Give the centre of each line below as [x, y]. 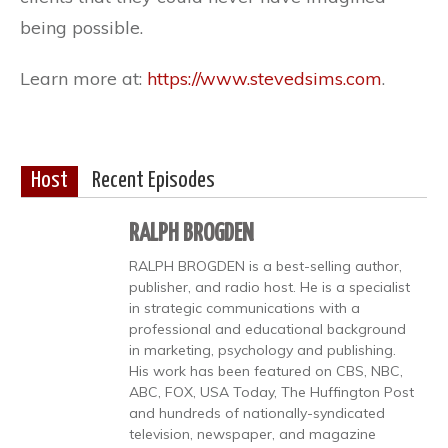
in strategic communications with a [244, 307]
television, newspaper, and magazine [252, 433]
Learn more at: [83, 78]
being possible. [81, 27]
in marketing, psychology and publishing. [262, 349]
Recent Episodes [153, 180]
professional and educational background [267, 328]
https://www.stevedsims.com [264, 78]
